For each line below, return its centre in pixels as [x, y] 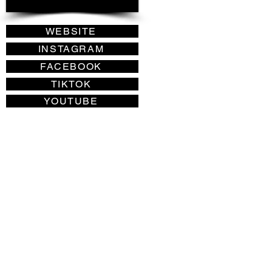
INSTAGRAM [71, 49]
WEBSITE [71, 31]
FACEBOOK [71, 66]
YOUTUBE [71, 101]
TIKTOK [71, 84]
